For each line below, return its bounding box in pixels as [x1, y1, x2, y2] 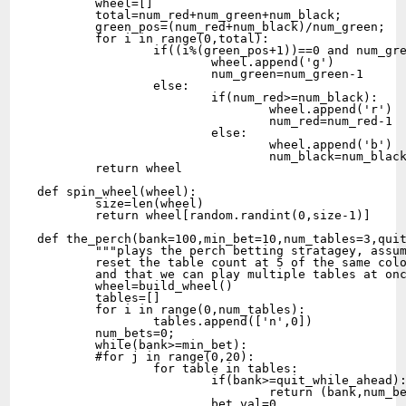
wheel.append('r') [37, 102, 270, 116]
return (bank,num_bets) [37, 385, 270, 399]
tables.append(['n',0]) [37, 314, 154, 328]
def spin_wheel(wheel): [37, 185, 198, 198]
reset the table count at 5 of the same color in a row [37, 256, 96, 269]
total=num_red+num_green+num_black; [37, 8, 96, 22]
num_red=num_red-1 [37, 114, 270, 128]
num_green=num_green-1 [37, 67, 212, 81]
